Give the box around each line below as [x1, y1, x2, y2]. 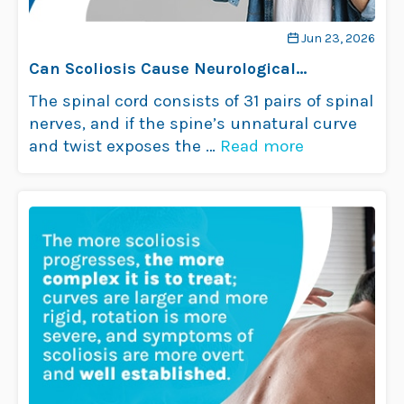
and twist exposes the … [29, 136, 220, 156]
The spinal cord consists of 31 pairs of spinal [29, 91, 373, 111]
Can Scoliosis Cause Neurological [29, 59, 296, 78]
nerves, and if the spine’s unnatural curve [29, 114, 357, 133]
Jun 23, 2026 [301, 31, 375, 46]
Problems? [29, 81, 113, 101]
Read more [220, 136, 304, 156]
